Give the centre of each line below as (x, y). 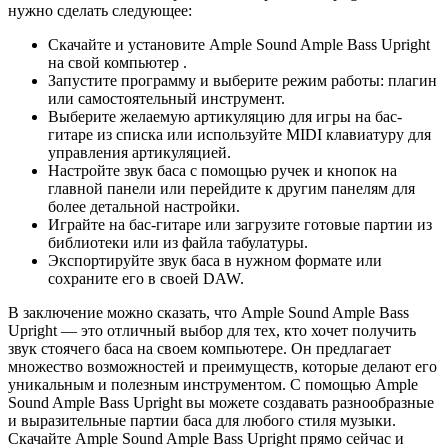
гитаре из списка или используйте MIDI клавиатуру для (239, 135)
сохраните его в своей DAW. (146, 279)
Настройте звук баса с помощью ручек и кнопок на (222, 171)
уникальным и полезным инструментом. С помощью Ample (213, 385)
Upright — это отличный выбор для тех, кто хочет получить (212, 331)
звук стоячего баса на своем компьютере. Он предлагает (199, 349)
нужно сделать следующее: (100, 11)
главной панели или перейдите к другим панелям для (231, 189)
